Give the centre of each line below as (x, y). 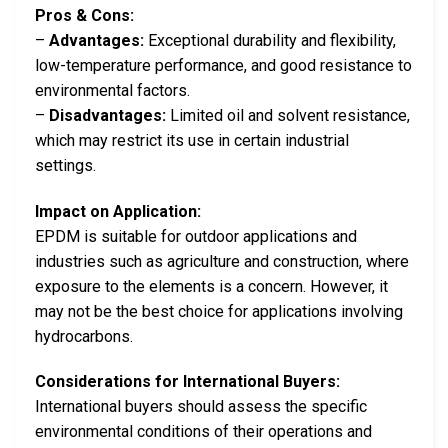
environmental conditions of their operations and (203, 432)
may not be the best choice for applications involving (219, 311)
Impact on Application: (118, 211)
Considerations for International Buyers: (187, 382)
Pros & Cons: (84, 15)
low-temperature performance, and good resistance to (223, 65)
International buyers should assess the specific (201, 407)
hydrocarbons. (84, 336)
